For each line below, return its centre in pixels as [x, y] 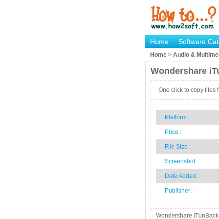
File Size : [177, 147]
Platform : [176, 117]
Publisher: [177, 191]
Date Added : [181, 176]
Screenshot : [181, 161]
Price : [172, 132]
